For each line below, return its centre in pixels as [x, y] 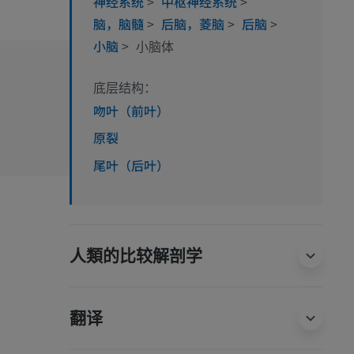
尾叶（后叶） [131, 165]
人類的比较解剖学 [136, 255]
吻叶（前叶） [131, 111]
